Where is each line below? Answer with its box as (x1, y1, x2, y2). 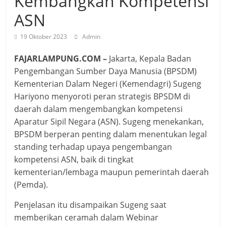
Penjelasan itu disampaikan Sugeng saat (14, 199, 167, 211)
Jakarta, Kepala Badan (107, 53, 192, 65)
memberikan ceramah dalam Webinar (14, 212, 159, 223)
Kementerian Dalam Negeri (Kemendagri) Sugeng (14, 78, 202, 90)
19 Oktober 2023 (20, 32, 68, 41)
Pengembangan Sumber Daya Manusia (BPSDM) (14, 66, 197, 77)
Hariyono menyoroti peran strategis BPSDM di (14, 91, 191, 102)
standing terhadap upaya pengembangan (14, 141, 173, 153)
